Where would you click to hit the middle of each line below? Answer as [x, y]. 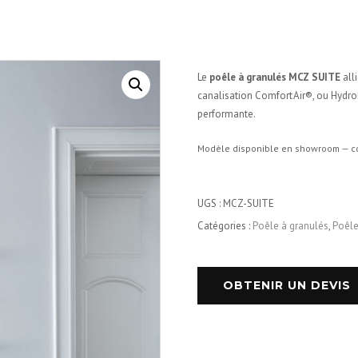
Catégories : [225, 226]
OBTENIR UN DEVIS [286, 285]
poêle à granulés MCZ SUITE [274, 77]
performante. [226, 114]
